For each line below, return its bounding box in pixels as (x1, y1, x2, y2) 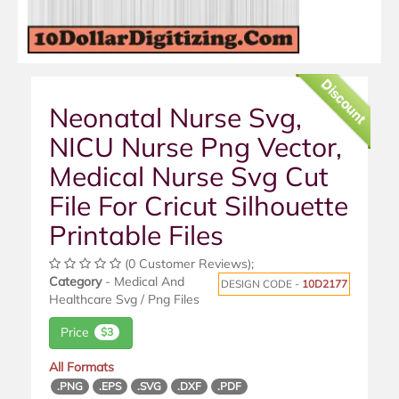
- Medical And (102, 273, 184, 289)
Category (49, 273, 102, 289)
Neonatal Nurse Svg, (49, 100, 302, 134)
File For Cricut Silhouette (49, 188, 348, 223)
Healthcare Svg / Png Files (49, 290, 199, 307)
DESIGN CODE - (221, 276, 302, 290)
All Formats (49, 359, 114, 376)
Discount (318, 76, 370, 126)
